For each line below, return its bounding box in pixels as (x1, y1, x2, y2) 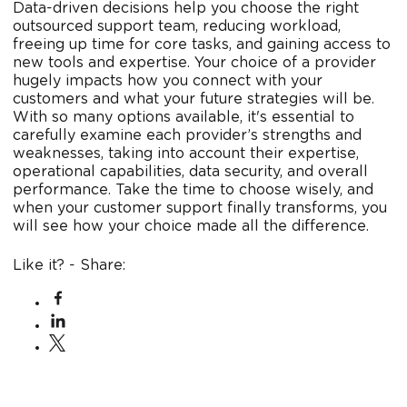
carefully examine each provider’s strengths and (13, 128, 362, 144)
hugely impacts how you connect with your (13, 74, 323, 89)
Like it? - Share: (13, 258, 125, 273)
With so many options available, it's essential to (13, 110, 354, 125)
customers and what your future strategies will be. (13, 92, 374, 107)
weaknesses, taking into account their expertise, (13, 146, 359, 162)
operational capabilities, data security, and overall (13, 164, 368, 180)
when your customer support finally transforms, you (13, 201, 387, 216)
